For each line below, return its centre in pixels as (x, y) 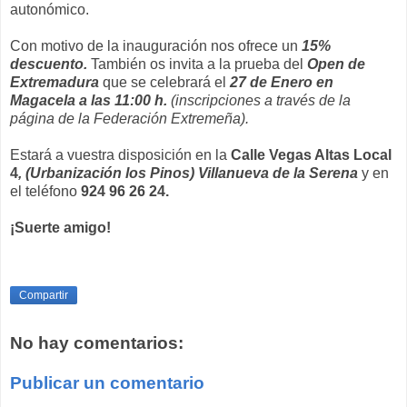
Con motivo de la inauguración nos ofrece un (154, 45)
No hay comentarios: (97, 342)
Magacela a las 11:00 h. (89, 100)
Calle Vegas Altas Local (311, 154)
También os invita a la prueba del (199, 64)
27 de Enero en (282, 82)
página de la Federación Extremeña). (129, 118)
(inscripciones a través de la (261, 100)
